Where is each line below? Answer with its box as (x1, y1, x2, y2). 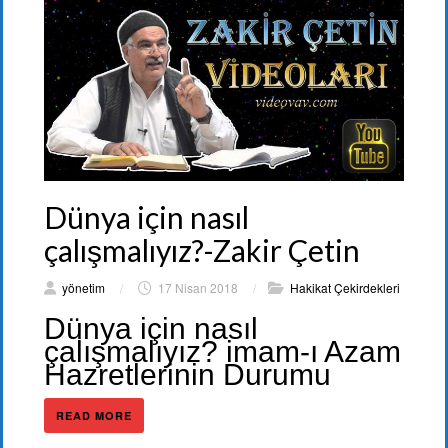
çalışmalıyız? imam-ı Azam (44, 334, 401, 368)
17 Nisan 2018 (155, 278, 241, 296)
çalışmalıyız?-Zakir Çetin (44, 231, 360, 268)
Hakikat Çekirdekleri (290, 278, 400, 296)
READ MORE (56, 407, 132, 423)
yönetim (62, 278, 105, 296)
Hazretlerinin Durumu (44, 357, 331, 391)
